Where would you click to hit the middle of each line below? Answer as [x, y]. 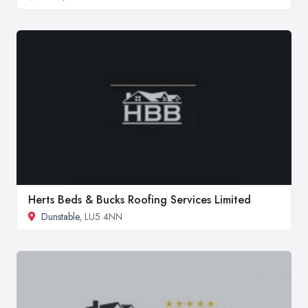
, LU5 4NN [101, 216]
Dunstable [60, 216]
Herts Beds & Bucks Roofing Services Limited [140, 199]
